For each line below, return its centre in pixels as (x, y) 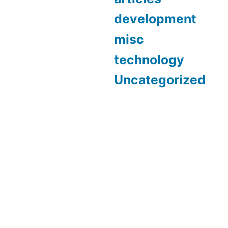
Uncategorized (160, 80)
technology (149, 59)
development (155, 19)
